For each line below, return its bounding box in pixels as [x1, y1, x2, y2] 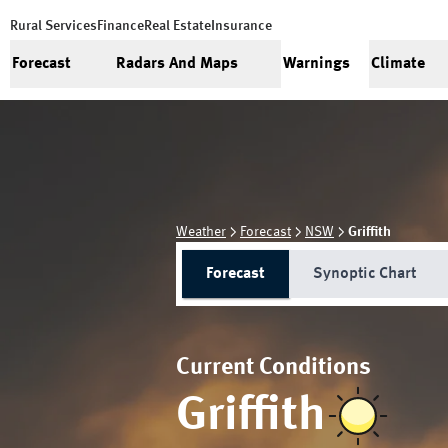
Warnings [283, 56, 350, 72]
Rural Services [10, 19, 97, 33]
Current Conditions [176, 356, 371, 380]
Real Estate [144, 19, 211, 33]
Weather [176, 225, 226, 239]
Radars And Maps [116, 56, 238, 72]
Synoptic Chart [313, 266, 416, 282]
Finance [97, 19, 144, 33]
